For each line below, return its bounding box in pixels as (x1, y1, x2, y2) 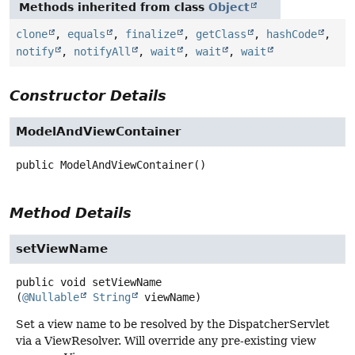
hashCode (266, 27, 317, 40)
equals (67, 27, 105, 40)
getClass (196, 27, 246, 40)
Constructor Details (10, 86, 166, 104)
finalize (125, 27, 176, 40)
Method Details (10, 204, 132, 221)
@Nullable (22, 290, 79, 303)
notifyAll (74, 44, 131, 58)
